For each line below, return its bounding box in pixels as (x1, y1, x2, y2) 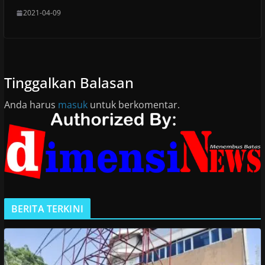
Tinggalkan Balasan (4, 73, 134, 93)
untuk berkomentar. (87, 98, 180, 112)
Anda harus (4, 98, 58, 112)
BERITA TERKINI (11, 202, 83, 216)
